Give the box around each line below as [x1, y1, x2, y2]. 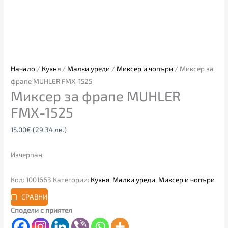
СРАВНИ [21, 192, 47, 202]
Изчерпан [11, 150, 43, 159]
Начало [11, 64, 36, 73]
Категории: [53, 175, 91, 184]
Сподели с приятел [11, 205, 73, 214]
